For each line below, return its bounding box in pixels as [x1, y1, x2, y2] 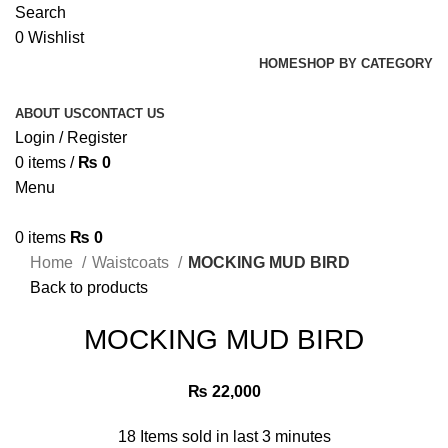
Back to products [30, 279, 148, 296]
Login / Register [15, 129, 127, 146]
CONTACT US [82, 106, 165, 121]
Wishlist [28, 29, 84, 46]
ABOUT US [15, 106, 82, 121]
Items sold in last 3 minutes [139, 428, 331, 445]
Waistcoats [92, 254, 173, 271]
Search [15, 4, 66, 21]
